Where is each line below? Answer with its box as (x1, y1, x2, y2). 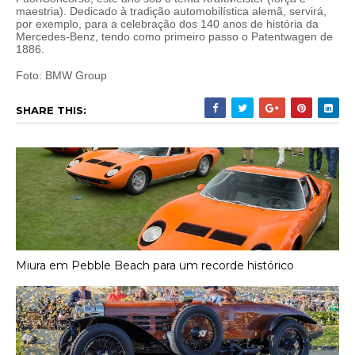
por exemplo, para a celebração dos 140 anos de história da (16, 17, 319, 30)
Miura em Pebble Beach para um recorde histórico (16, 258, 294, 273)
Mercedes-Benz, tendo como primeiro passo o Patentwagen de (16, 30, 333, 43)
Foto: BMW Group (16, 69, 107, 82)
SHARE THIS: (16, 104, 86, 116)
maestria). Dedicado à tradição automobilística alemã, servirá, (16, 5, 326, 17)
